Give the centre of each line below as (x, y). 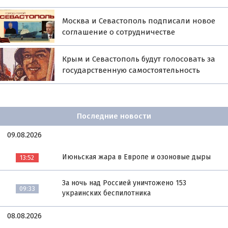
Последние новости (114, 116)
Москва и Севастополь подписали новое (139, 21)
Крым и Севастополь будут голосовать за (139, 59)
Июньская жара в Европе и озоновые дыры (137, 157)
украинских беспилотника (107, 193)
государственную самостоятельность (131, 70)
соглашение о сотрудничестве (119, 32)
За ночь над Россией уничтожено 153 (124, 183)
